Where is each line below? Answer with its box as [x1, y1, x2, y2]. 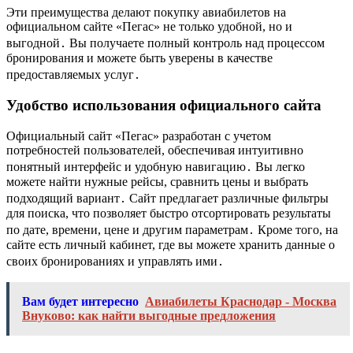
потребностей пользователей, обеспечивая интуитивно [6, 143, 303, 158]
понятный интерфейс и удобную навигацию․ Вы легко [6, 160, 305, 174]
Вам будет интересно [22, 295, 139, 309]
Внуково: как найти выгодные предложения [22, 309, 276, 323]
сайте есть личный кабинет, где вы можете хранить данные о [6, 238, 335, 252]
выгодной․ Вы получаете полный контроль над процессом [6, 35, 325, 50]
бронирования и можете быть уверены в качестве [6, 50, 273, 65]
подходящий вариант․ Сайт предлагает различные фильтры [6, 191, 329, 206]
